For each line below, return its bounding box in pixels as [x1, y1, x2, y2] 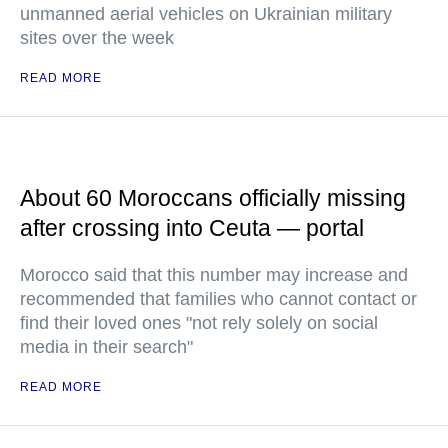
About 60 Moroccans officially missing [20, 184, 406, 211]
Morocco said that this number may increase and [20, 264, 408, 285]
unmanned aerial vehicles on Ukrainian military [20, 3, 392, 24]
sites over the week [20, 27, 174, 48]
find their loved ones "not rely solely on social [20, 312, 378, 333]
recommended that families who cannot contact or [20, 288, 417, 309]
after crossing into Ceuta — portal [20, 214, 364, 241]
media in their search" [20, 336, 193, 357]
